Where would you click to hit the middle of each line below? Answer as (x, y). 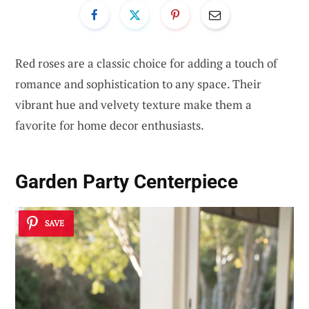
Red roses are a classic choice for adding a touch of (146, 63)
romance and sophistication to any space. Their (138, 83)
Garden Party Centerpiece (127, 182)
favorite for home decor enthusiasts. (110, 125)
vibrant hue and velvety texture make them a (133, 104)
